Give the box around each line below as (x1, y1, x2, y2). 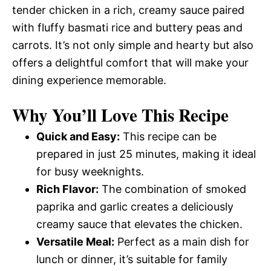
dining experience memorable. (12, 74, 166, 87)
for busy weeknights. (36, 165, 144, 178)
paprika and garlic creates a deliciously (36, 200, 233, 213)
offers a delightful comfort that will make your (12, 56, 249, 69)
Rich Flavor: (36, 183, 99, 195)
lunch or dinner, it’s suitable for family (36, 253, 227, 266)
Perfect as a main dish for (114, 235, 249, 248)
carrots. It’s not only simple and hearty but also (12, 39, 253, 51)
